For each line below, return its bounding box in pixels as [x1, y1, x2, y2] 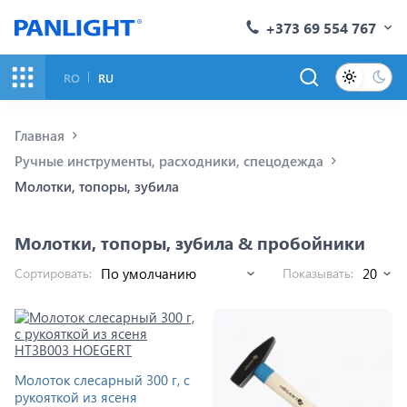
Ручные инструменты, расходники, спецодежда [15, 152, 323, 170]
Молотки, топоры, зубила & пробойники [15, 232, 365, 254]
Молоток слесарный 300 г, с [15, 371, 190, 389]
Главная [15, 126, 65, 144]
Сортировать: [15, 264, 92, 282]
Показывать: [283, 264, 353, 282]
